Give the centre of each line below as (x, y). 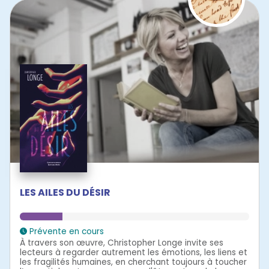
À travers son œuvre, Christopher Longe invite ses (122, 243)
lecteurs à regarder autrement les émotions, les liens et (134, 253)
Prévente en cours (65, 232)
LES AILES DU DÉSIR (65, 193)
